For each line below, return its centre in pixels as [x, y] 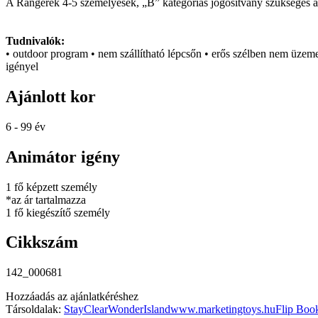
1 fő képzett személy [51, 187]
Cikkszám [42, 242]
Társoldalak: [33, 309]
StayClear [86, 309]
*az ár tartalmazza [46, 199]
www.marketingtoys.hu [223, 309]
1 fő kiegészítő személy [58, 212]
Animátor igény [63, 157]
